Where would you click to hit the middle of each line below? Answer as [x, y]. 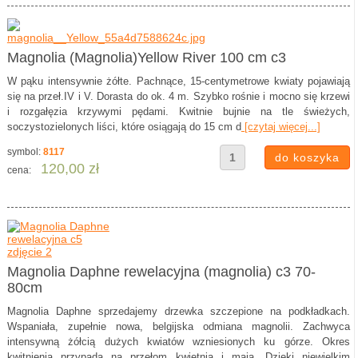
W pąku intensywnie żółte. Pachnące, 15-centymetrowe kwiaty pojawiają [179, 81]
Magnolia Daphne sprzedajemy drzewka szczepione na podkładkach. [179, 311]
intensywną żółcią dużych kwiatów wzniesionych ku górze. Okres [179, 342]
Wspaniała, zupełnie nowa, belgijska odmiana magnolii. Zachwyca [179, 326]
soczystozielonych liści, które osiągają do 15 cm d [124, 127]
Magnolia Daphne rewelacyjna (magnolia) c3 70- [161, 272]
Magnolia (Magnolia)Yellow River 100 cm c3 [146, 58]
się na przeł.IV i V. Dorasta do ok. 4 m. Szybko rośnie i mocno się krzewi [179, 96]
